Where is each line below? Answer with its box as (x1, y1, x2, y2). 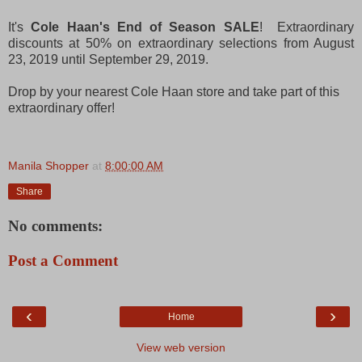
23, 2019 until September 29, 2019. (8, 52, 208, 66)
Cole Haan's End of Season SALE (31, 19, 259, 34)
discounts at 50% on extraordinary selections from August (8, 36, 354, 50)
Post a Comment (8, 252, 118, 270)
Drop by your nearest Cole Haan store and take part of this (8, 84, 339, 99)
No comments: (8, 217, 103, 234)
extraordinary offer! (8, 100, 115, 115)
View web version (137, 340, 225, 354)
